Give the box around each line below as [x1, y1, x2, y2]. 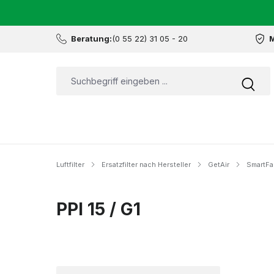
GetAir [208, 160, 229, 169]
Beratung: [70, 34, 112, 43]
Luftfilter [56, 160, 84, 169]
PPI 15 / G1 [56, 199, 141, 220]
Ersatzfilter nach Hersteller [102, 160, 191, 169]
